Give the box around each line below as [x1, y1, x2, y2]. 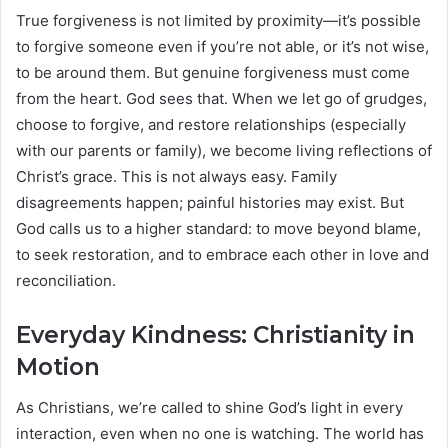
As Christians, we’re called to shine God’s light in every [16, 397, 403, 417]
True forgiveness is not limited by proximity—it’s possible [16, 11, 421, 31]
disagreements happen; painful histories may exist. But [16, 193, 404, 213]
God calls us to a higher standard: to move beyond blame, [16, 219, 421, 239]
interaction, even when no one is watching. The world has [16, 423, 424, 443]
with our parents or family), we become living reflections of [16, 141, 432, 161]
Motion [16, 353, 100, 382]
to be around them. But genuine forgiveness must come [16, 63, 410, 83]
